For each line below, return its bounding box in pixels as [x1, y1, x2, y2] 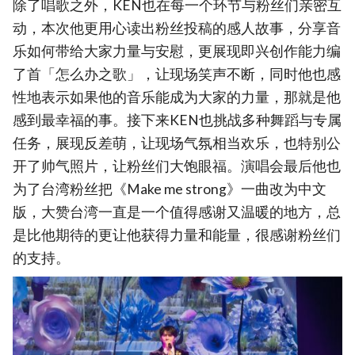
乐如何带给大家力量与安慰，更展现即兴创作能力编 [13, 42, 341, 59]
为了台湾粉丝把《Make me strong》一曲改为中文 [13, 180, 326, 197]
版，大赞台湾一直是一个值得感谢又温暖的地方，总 [13, 203, 341, 220]
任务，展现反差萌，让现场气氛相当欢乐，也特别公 [13, 134, 341, 151]
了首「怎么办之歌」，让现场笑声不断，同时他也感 [13, 65, 341, 82]
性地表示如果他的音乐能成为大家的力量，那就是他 [13, 88, 341, 105]
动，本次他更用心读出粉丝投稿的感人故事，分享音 [13, 19, 341, 36]
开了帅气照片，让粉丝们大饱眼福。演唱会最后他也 [13, 157, 341, 174]
